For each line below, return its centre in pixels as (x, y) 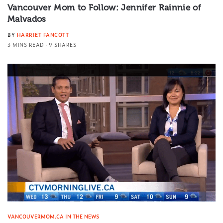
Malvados (27, 19)
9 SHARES (62, 45)
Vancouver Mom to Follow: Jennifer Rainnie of (104, 8)
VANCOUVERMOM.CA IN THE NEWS (53, 216)
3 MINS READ (26, 45)
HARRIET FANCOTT (43, 35)
